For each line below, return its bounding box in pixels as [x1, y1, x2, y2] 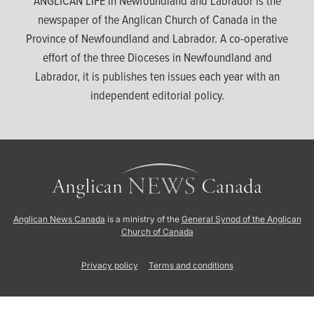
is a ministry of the [104, 213, 182, 224]
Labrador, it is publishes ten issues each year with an [34, 67, 280, 85]
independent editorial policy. [90, 86, 224, 104]
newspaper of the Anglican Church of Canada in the [37, 10, 277, 28]
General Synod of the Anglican [181, 213, 301, 224]
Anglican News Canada [13, 213, 105, 224]
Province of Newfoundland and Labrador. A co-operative [26, 29, 288, 47]
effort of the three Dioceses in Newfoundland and [42, 48, 272, 66]
